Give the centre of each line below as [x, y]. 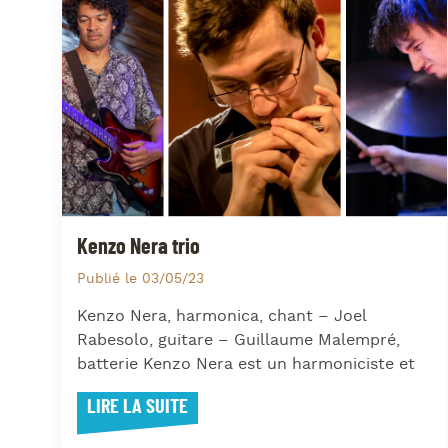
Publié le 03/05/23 [140, 278]
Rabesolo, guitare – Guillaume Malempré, [238, 340]
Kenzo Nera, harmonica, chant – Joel [221, 316]
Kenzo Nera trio [138, 247]
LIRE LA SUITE [137, 406]
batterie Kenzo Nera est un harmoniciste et [246, 364]
